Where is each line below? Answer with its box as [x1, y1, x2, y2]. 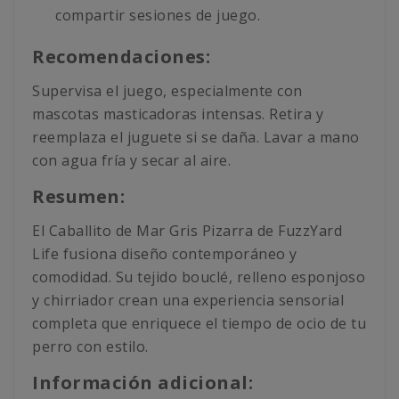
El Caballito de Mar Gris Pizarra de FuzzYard [32, 221, 342, 241]
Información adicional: [32, 370, 253, 395]
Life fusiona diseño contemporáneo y [32, 244, 297, 265]
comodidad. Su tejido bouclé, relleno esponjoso [32, 267, 365, 288]
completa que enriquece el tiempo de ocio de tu [32, 313, 366, 334]
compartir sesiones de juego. [55, 5, 260, 26]
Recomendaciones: [32, 45, 210, 69]
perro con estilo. [32, 337, 149, 357]
